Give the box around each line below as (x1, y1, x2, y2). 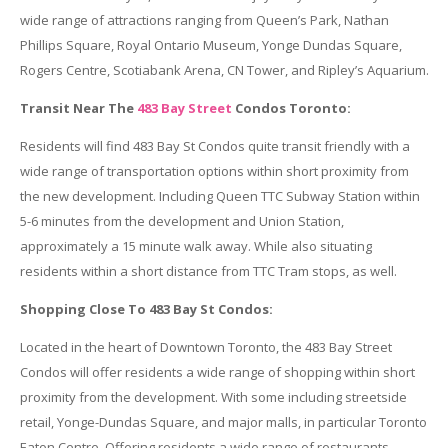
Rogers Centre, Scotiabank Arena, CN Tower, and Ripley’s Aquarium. (19, 60, 429, 79)
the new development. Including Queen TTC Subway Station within (19, 186, 420, 205)
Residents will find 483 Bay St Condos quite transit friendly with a (19, 136, 410, 155)
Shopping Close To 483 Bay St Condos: (19, 299, 273, 318)
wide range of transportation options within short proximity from (19, 161, 409, 180)
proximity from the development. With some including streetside (19, 387, 407, 406)
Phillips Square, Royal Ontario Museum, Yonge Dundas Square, (19, 35, 402, 54)
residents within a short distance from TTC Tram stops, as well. (19, 261, 397, 280)
